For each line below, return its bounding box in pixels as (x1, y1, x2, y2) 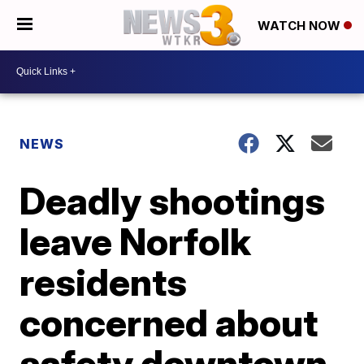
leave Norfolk (19, 218, 252, 264)
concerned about (19, 299, 318, 345)
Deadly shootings (19, 177, 326, 223)
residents (19, 258, 188, 305)
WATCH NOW (258, 18, 344, 34)
